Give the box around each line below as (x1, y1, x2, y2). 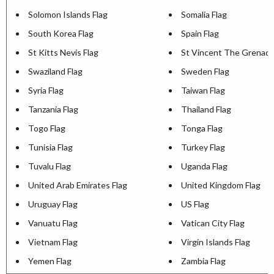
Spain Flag (181, 28, 219, 39)
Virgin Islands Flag (181, 237, 250, 248)
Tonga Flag (181, 123, 223, 134)
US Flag (181, 199, 209, 210)
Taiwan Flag (181, 85, 225, 96)
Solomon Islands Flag (28, 9, 108, 20)
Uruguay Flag (28, 199, 78, 210)
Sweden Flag (181, 66, 229, 77)
